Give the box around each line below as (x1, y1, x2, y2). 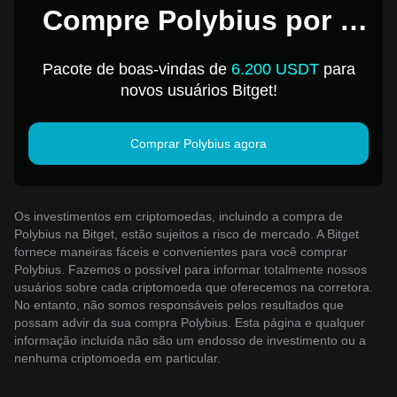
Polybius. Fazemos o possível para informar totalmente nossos (14, 261, 367, 276)
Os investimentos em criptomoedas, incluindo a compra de (14, 208, 343, 223)
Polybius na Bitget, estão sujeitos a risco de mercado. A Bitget (14, 226, 359, 241)
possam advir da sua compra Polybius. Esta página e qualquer (14, 315, 365, 330)
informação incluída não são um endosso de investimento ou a (14, 332, 366, 347)
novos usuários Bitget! (120, 81, 277, 99)
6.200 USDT (230, 59, 319, 78)
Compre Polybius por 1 (42, 4, 355, 36)
